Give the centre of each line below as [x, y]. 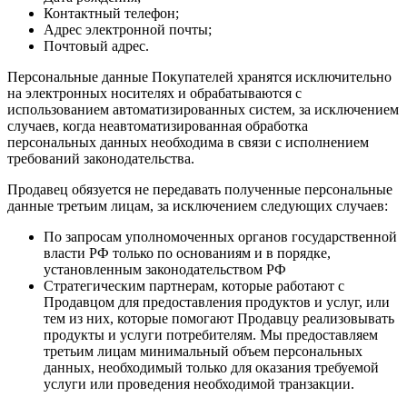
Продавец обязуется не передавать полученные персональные [200, 189]
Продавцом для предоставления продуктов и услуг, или [217, 302]
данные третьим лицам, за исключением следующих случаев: [198, 205]
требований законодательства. [101, 158]
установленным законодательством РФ [165, 269]
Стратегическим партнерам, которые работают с [194, 285]
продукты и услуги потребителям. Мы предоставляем [211, 334]
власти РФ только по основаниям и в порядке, [187, 253]
